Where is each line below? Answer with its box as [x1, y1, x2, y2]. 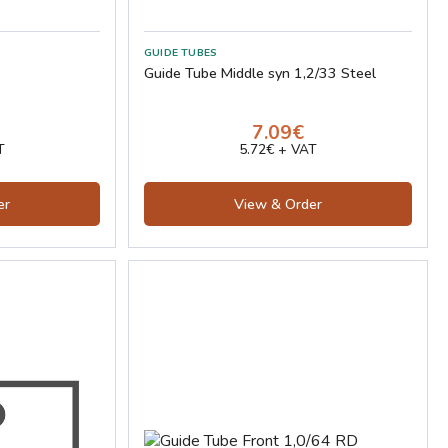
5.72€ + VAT [239, 140, 317, 160]
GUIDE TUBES [144, 45, 218, 61]
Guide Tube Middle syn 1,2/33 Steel [144, 63, 376, 84]
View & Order [234, 194, 322, 215]
